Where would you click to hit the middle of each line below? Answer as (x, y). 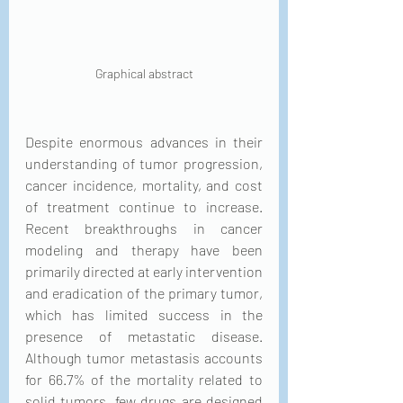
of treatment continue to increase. (144, 206)
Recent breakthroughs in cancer (144, 228)
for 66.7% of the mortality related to (144, 379)
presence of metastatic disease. (144, 336)
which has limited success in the (144, 314)
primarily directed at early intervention (144, 271)
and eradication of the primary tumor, (144, 293)
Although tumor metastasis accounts (144, 358)
